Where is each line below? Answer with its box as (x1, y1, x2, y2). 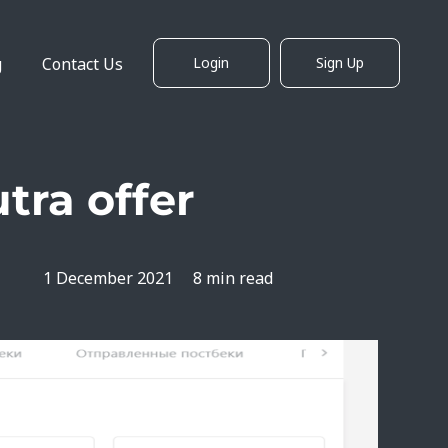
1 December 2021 (43, 267, 174, 289)
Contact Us (42, 52, 124, 75)
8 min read (193, 267, 274, 289)
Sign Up (315, 52, 364, 72)
